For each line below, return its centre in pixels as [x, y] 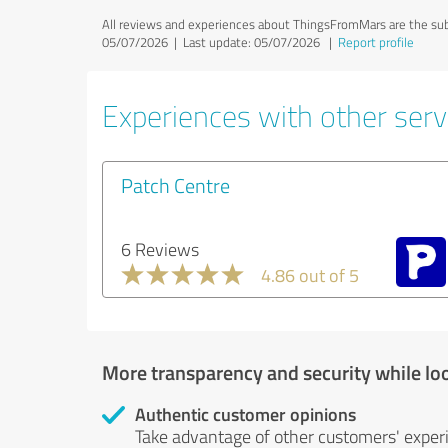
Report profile [376, 42]
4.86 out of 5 [310, 275]
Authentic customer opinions [245, 414]
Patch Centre [175, 185]
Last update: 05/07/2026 [251, 42]
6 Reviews [160, 249]
